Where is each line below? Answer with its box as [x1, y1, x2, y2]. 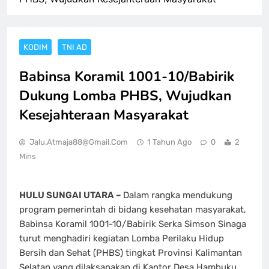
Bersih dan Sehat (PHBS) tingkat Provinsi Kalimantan [19, 247, 242, 259]
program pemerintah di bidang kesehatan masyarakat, [19, 204, 246, 216]
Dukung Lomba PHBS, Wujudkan [19, 86, 231, 105]
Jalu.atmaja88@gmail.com [29, 137, 128, 147]
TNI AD [62, 42, 87, 52]
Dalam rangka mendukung [123, 190, 232, 201]
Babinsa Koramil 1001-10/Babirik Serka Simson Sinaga [19, 219, 246, 230]
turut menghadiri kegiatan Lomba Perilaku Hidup [19, 233, 224, 244]
